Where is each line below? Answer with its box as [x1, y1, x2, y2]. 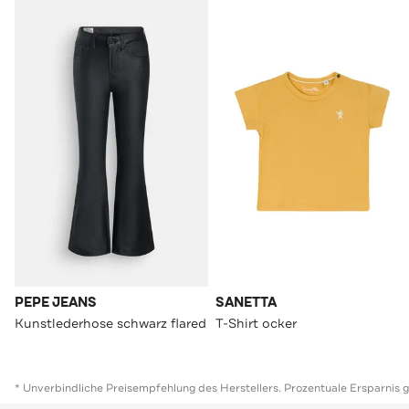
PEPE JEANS [15, 294, 97, 312]
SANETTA [215, 294, 277, 312]
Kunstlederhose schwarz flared [15, 315, 206, 332]
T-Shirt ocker [215, 315, 297, 332]
